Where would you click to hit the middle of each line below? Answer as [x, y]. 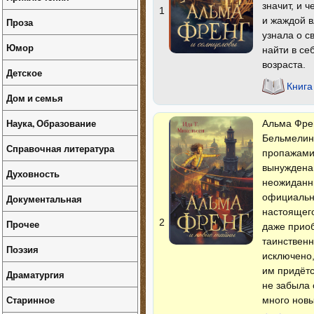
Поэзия [22, 249]
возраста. [284, 64]
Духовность [33, 173]
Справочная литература [60, 148]
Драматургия [35, 274]
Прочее [23, 224]
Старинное [30, 300]
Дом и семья [35, 98]
